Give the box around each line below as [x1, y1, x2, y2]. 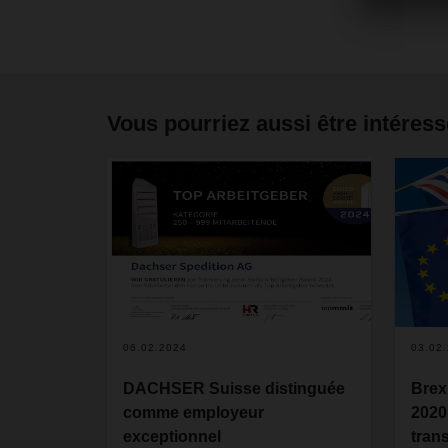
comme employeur [123, 404, 264, 422]
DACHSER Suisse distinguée [123, 380, 345, 398]
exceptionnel [123, 428, 221, 446]
